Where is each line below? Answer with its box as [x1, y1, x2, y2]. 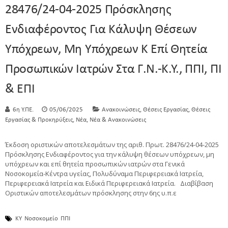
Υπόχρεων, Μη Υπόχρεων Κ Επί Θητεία [5, 42, 208, 56]
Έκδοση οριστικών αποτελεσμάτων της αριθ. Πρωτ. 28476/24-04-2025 [5, 139, 219, 149]
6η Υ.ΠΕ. [13, 106, 34, 113]
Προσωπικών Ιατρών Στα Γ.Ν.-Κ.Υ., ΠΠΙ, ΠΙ [5, 62, 222, 76]
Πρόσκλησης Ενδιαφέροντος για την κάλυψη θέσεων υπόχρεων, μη [5, 149, 214, 159]
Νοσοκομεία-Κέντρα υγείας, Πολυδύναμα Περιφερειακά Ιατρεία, [5, 168, 204, 178]
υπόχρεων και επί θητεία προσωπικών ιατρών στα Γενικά [5, 159, 185, 168]
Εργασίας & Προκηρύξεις [5, 116, 73, 123]
